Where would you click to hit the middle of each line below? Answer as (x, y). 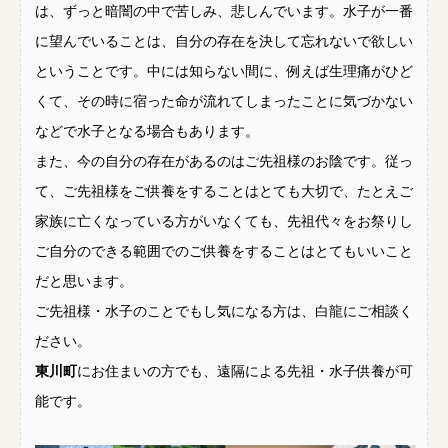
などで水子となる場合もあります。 (147, 132)
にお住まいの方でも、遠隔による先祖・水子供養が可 (245, 372)
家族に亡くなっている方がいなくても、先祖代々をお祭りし (224, 222)
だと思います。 (84, 282)
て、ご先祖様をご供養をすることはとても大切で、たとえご (224, 192)
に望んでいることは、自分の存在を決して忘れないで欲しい (224, 42)
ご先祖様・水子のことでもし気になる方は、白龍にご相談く (224, 312)
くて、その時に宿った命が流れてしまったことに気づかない (224, 102)
